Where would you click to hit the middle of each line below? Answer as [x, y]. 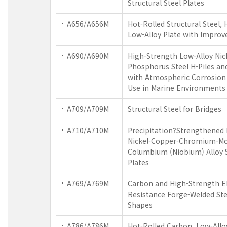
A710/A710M [88, 130]
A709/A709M [88, 109]
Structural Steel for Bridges [175, 109]
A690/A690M [88, 55]
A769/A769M [88, 183]
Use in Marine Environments [177, 87]
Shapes [140, 204]
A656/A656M [88, 24]
